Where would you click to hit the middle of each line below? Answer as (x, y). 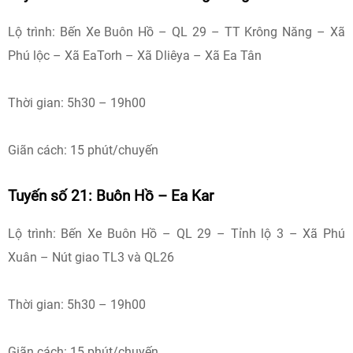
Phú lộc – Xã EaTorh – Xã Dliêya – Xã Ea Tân (135, 56)
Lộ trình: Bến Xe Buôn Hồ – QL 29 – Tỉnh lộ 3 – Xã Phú (176, 234)
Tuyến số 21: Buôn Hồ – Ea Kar (111, 196)
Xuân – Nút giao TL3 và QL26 (91, 257)
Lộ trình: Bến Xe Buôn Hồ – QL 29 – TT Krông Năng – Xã (176, 32)
